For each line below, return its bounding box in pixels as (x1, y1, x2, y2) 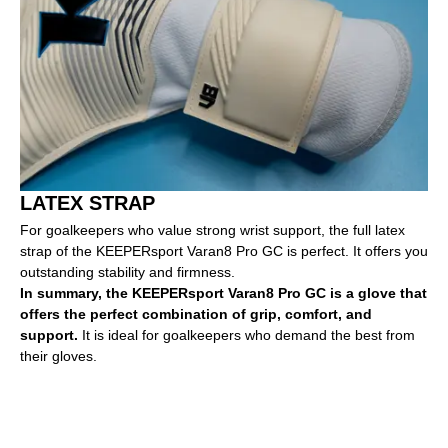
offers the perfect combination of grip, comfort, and (20, 305, 372, 322)
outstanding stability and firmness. (20, 263, 235, 280)
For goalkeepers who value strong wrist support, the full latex (20, 221, 405, 238)
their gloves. (20, 347, 97, 364)
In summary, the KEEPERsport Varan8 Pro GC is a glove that (20, 284, 427, 301)
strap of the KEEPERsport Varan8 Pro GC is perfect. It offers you (20, 242, 428, 259)
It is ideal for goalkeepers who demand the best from (78, 326, 415, 343)
